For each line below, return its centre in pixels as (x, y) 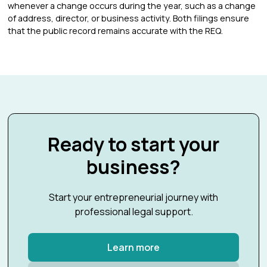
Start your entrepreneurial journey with (133, 197)
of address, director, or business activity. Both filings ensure (129, 18)
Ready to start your (133, 144)
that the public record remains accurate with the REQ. (116, 31)
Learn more (133, 247)
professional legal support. (133, 212)
